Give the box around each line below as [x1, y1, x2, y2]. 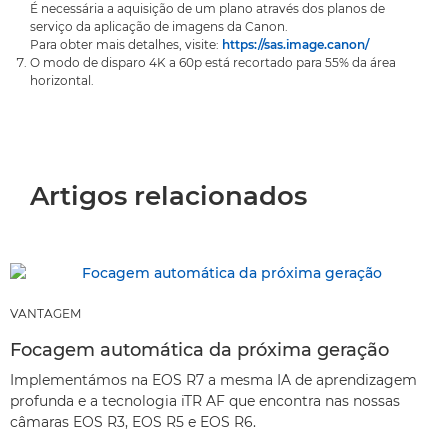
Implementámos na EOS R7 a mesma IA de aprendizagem [10, 371, 417, 389]
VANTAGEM [10, 306, 81, 321]
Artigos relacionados [30, 180, 307, 212]
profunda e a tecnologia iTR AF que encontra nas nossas [10, 392, 400, 410]
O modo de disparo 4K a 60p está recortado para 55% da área [30, 55, 396, 70]
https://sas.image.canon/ [222, 37, 369, 52]
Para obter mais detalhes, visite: [30, 37, 222, 52]
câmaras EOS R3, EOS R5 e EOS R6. [10, 413, 256, 431]
